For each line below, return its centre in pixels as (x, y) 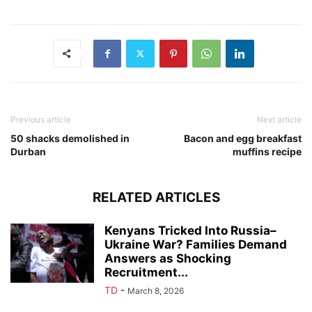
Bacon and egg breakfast (243, 138)
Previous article (41, 119)
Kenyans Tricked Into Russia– (190, 230)
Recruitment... (146, 272)
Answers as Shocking (168, 258)
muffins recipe (267, 151)
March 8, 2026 (156, 290)
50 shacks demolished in (70, 138)
